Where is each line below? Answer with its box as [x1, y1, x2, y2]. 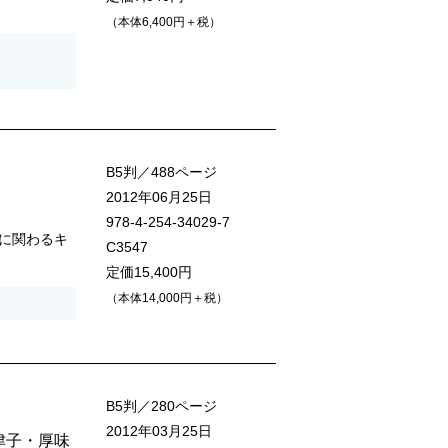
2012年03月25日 [106, 423, 212, 440]
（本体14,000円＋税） [106, 291, 228, 306]
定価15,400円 [106, 264, 192, 281]
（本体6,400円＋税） [106, 15, 221, 30]
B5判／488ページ [106, 164, 217, 181]
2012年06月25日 [106, 189, 212, 206]
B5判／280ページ [106, 398, 217, 415]
